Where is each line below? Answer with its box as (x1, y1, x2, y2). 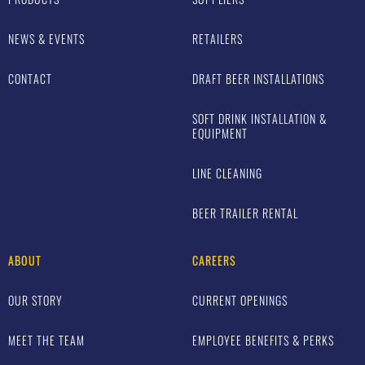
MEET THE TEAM (8, 331, 85, 349)
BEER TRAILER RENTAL (192, 204, 298, 222)
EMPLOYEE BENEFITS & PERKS (192, 331, 334, 349)
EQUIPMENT (192, 124, 248, 142)
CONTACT (8, 69, 52, 87)
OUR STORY (8, 291, 63, 309)
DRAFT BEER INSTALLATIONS (192, 69, 324, 87)
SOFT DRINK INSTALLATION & (192, 109, 327, 127)
